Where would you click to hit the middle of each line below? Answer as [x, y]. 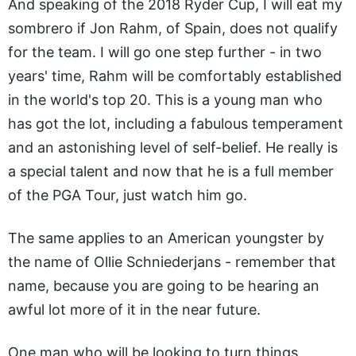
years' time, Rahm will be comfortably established [175, 75]
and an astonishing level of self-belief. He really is [173, 147]
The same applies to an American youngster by [166, 238]
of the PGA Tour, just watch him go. [128, 195]
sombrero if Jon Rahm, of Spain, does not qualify [173, 28]
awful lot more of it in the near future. [136, 310]
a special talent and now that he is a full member [171, 171]
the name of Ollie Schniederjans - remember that [172, 262]
